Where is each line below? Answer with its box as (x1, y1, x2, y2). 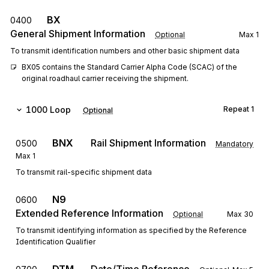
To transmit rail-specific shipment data (16, 168, 152, 177)
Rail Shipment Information (91, 137, 206, 149)
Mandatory (216, 139, 253, 148)
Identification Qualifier (16, 237, 95, 246)
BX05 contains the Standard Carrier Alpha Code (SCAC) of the (22, 62, 237, 71)
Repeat (223, 104, 251, 113)
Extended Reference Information (16, 207, 163, 219)
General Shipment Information (10, 28, 145, 40)
